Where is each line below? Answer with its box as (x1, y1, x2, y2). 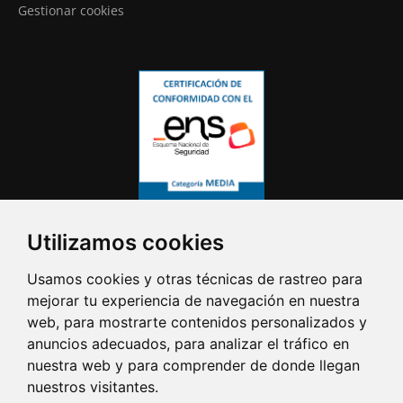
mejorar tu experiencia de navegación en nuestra (27, 291, 360, 309)
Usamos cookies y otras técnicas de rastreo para (27, 270, 363, 288)
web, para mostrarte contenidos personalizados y (27, 313, 367, 331)
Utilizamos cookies (27, 229, 224, 255)
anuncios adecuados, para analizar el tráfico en (27, 335, 349, 353)
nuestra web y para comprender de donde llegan (27, 356, 360, 374)
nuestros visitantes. (27, 378, 158, 396)
